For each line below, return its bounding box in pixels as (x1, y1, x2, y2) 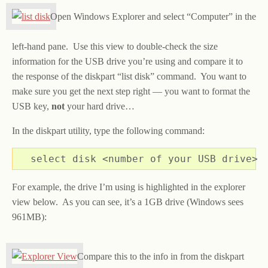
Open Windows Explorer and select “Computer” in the (50, 11, 256, 22)
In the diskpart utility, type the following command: (12, 126, 205, 136)
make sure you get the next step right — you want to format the (12, 86, 250, 97)
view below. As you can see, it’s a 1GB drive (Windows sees (12, 197, 243, 208)
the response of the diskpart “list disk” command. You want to (12, 71, 246, 82)
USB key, (12, 101, 51, 112)
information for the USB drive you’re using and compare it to (12, 56, 243, 67)
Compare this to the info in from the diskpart (77, 251, 244, 262)
